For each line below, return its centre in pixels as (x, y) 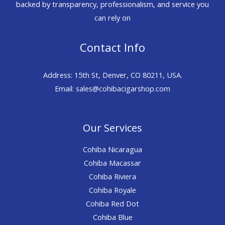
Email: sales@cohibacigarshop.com (113, 88)
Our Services (113, 128)
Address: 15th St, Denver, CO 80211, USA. (113, 75)
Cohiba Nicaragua (113, 149)
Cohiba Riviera (113, 176)
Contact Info (113, 47)
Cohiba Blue (113, 217)
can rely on (113, 18)
